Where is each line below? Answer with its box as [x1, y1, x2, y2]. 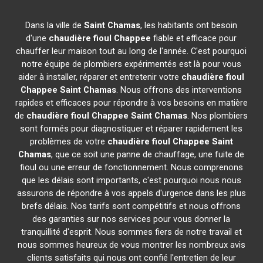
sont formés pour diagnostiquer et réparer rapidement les [20, 123, 243, 134]
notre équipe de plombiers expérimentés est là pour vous [21, 59, 241, 69]
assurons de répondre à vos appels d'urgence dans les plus [16, 188, 246, 198]
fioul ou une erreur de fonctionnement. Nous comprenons [19, 162, 243, 173]
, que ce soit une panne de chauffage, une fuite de [51, 149, 245, 160]
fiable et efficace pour [151, 33, 237, 43]
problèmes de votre [29, 136, 107, 147]
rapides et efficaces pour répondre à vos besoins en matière [15, 97, 248, 108]
